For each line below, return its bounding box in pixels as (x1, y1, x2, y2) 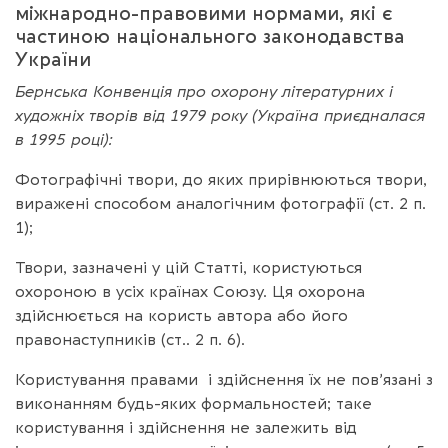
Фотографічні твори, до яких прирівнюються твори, (15, 170, 427, 189)
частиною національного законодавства (15, 25, 405, 48)
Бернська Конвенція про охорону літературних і (15, 82, 393, 101)
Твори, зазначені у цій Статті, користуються (15, 258, 362, 277)
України (15, 48, 91, 71)
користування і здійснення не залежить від (15, 418, 357, 437)
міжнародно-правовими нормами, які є (15, 2, 392, 25)
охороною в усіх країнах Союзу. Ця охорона (15, 282, 365, 301)
